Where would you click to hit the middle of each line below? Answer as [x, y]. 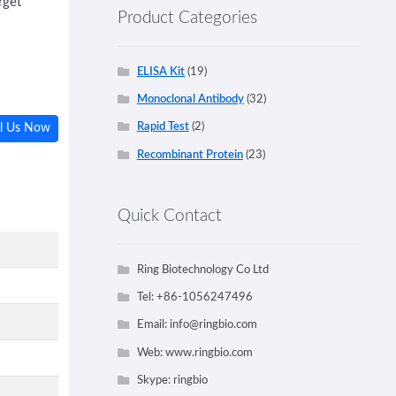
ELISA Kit [160, 71]
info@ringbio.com [213, 325]
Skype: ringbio [172, 380]
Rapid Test [163, 127]
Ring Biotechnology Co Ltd [202, 269]
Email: [153, 325]
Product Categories [188, 19]
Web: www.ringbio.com [194, 352]
